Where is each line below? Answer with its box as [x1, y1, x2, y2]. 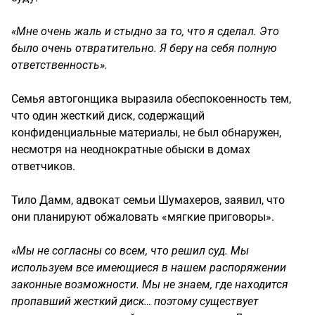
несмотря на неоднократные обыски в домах [11, 142, 250, 156]
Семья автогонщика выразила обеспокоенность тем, [11, 91, 291, 105]
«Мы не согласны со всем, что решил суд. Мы [11, 243, 249, 257]
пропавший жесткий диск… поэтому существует [11, 294, 259, 308]
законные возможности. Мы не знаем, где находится [11, 277, 288, 291]
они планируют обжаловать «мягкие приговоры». [11, 210, 274, 224]
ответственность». [11, 58, 108, 72]
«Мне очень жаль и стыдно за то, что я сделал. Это [11, 24, 279, 38]
